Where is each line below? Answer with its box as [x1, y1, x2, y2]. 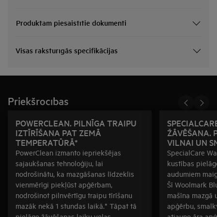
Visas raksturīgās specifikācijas [15, 45, 118, 55]
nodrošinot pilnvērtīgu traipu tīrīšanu [15, 190, 132, 200]
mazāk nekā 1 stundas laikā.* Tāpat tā [15, 201, 137, 210]
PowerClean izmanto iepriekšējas [15, 148, 121, 157]
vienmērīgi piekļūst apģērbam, [15, 180, 112, 189]
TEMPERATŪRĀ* [15, 137, 78, 148]
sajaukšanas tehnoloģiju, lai [15, 158, 103, 168]
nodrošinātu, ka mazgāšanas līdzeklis [15, 169, 134, 178]
